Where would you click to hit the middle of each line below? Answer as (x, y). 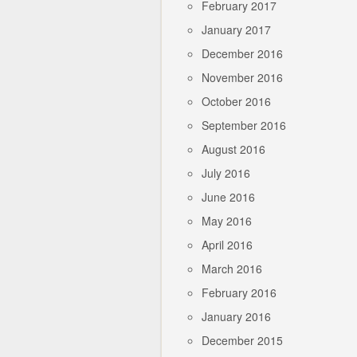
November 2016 (242, 77)
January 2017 (236, 29)
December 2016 (242, 53)
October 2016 (236, 101)
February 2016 (239, 292)
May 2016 (227, 220)
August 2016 (233, 149)
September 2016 (244, 125)
